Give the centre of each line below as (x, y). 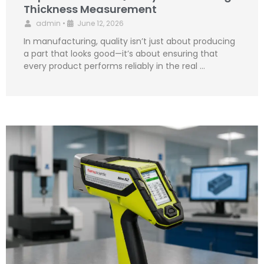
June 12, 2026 (100, 24)
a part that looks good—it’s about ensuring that (121, 54)
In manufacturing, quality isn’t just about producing (129, 42)
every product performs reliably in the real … (114, 66)
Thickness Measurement (90, 9)
